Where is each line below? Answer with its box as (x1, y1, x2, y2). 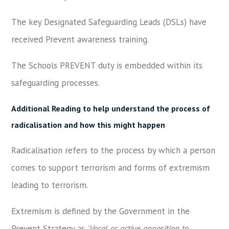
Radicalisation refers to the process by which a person (11, 145, 216, 156)
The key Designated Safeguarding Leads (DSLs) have (11, 16, 207, 28)
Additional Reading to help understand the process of (11, 103, 211, 113)
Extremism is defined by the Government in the (11, 205, 190, 217)
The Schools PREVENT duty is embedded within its (11, 60, 203, 71)
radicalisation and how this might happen (11, 120, 166, 130)
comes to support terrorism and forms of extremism (11, 162, 210, 173)
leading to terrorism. (11, 179, 88, 191)
